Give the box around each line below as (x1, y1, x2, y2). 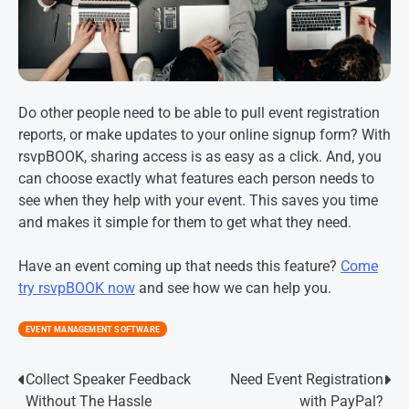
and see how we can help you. (135, 278, 331, 297)
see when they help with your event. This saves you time (18, 191, 378, 209)
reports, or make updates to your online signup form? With (18, 125, 391, 143)
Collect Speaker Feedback (26, 371, 191, 389)
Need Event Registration (230, 371, 383, 389)
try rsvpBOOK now (18, 278, 135, 297)
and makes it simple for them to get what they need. (18, 213, 351, 231)
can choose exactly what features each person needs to (18, 169, 374, 187)
